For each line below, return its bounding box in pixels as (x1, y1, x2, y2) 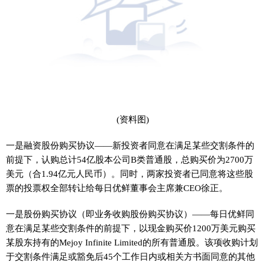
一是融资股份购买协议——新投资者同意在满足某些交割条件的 (6, 140, 254, 150)
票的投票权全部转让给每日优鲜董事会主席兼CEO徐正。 (6, 183, 228, 193)
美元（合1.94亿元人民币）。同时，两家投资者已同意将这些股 (6, 169, 253, 179)
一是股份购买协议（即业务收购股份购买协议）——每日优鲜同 (6, 209, 254, 219)
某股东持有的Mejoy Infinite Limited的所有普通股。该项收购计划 (6, 237, 258, 247)
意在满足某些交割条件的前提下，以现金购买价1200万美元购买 (6, 223, 256, 233)
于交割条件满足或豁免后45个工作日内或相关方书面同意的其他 (6, 251, 255, 261)
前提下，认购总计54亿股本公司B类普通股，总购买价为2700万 (6, 154, 253, 164)
